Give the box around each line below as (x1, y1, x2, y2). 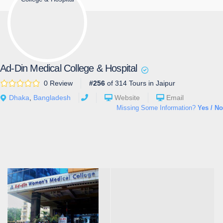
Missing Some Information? (116, 104, 198, 111)
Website (114, 93, 140, 102)
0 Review (44, 79, 73, 87)
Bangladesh (33, 93, 71, 102)
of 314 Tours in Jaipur (105, 79, 175, 87)
